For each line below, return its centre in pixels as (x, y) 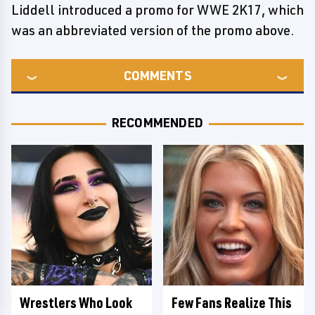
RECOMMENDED (157, 122)
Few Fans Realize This (232, 303)
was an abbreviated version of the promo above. (153, 30)
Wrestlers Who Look (76, 303)
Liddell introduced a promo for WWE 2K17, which (157, 10)
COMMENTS (157, 75)
